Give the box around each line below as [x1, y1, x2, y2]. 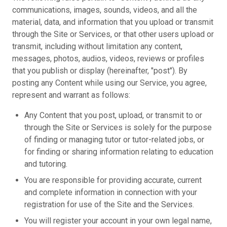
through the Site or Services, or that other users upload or [12, 29, 214, 39]
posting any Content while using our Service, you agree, [12, 78, 207, 88]
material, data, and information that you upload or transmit [12, 17, 213, 27]
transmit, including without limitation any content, [12, 42, 182, 51]
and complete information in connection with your [24, 187, 197, 197]
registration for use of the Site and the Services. [24, 200, 194, 209]
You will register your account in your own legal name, [24, 216, 212, 225]
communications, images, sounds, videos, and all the [12, 5, 197, 15]
